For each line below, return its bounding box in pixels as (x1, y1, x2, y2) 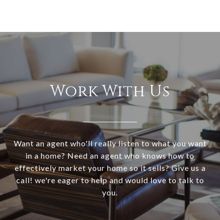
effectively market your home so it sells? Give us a (14, 163, 206, 173)
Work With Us (50, 81, 170, 103)
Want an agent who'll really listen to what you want (13, 138, 207, 148)
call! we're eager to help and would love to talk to (16, 175, 204, 185)
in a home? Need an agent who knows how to (26, 151, 194, 161)
